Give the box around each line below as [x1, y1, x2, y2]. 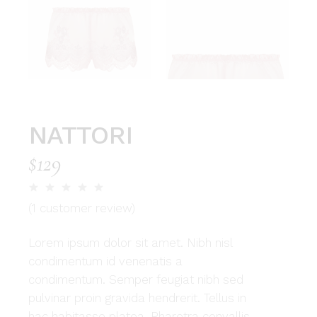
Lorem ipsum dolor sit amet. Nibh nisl [28, 236, 233, 250]
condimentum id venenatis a [28, 254, 183, 269]
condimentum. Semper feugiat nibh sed [28, 272, 244, 287]
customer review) [36, 201, 136, 216]
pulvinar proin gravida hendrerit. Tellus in [28, 291, 247, 306]
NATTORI [28, 120, 133, 151]
